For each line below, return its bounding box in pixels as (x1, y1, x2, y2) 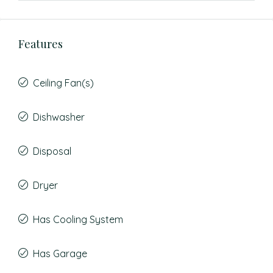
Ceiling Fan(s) (33, 77, 94, 89)
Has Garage (33, 247, 87, 260)
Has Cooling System (33, 213, 123, 225)
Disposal (33, 145, 71, 157)
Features (18, 37, 63, 51)
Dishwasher (33, 111, 85, 123)
